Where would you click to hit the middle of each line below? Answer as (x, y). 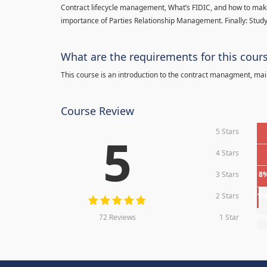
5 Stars (228, 131)
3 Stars (228, 174)
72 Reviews (117, 217)
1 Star (229, 217)
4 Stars (228, 153)
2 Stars (228, 196)
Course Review (97, 111)
